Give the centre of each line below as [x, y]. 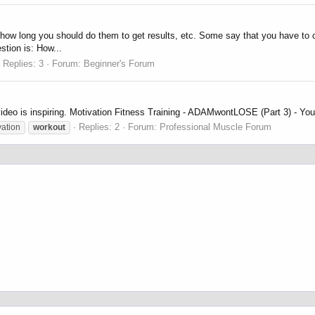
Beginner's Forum [119, 63]
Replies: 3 [23, 63]
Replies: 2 [99, 127]
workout [49, 128]
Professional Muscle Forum [216, 127]
